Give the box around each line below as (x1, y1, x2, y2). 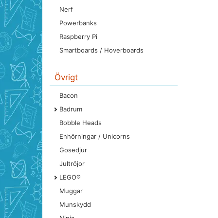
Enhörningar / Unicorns (59, 132, 130, 140)
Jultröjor (59, 160, 85, 167)
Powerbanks (59, 19, 97, 27)
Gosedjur (59, 146, 87, 154)
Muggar (59, 187, 83, 195)
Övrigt (54, 73, 78, 82)
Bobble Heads (59, 119, 102, 127)
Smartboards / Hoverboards (59, 46, 144, 54)
